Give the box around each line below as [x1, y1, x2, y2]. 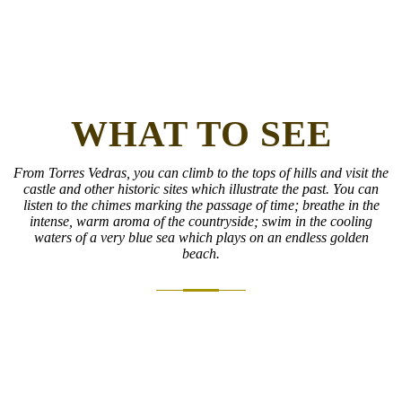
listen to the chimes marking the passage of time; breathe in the [22, 197, 380, 213]
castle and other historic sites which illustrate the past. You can [23, 180, 379, 197]
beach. [182, 245, 220, 261]
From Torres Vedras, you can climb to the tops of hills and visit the [13, 164, 389, 180]
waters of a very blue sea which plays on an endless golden [33, 229, 369, 245]
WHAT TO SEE [70, 112, 332, 154]
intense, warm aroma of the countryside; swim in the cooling [30, 213, 372, 229]
